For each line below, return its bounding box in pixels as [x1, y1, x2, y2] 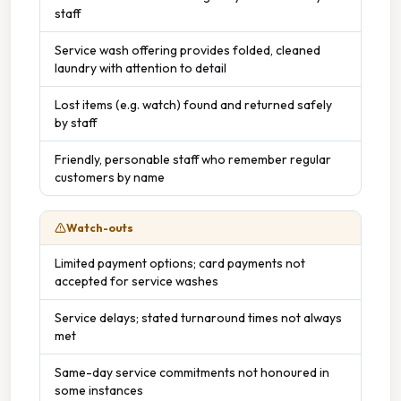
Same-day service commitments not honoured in [55, 363, 329, 380]
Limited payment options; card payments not [55, 254, 305, 271]
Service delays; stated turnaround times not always [55, 309, 342, 326]
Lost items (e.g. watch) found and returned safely [55, 96, 332, 113]
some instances [55, 381, 143, 398]
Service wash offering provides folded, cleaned [55, 41, 320, 58]
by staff [55, 114, 97, 131]
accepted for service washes [55, 272, 218, 289]
